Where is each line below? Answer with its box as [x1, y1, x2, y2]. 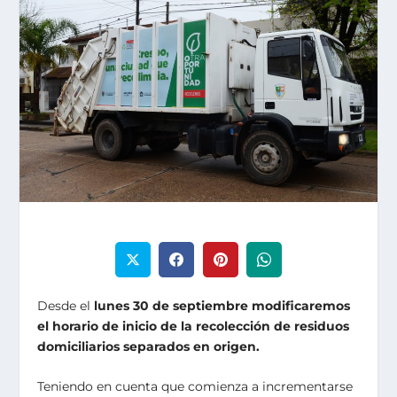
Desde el [37, 297, 95, 314]
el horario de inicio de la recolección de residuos [37, 317, 350, 334]
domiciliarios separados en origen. [37, 338, 261, 354]
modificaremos [252, 297, 351, 314]
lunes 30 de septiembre [94, 297, 249, 314]
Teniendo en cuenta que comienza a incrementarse [37, 378, 354, 395]
